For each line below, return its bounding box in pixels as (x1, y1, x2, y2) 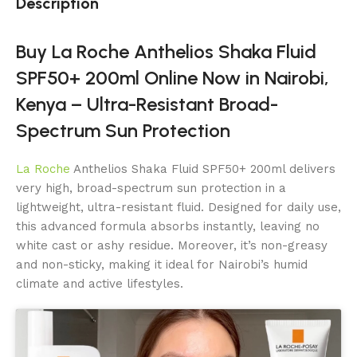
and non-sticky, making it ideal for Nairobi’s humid (16, 257, 308, 272)
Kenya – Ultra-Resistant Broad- (16, 92, 278, 116)
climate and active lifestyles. (16, 277, 183, 291)
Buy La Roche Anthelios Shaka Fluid (16, 40, 316, 63)
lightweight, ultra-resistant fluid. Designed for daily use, (16, 200, 341, 214)
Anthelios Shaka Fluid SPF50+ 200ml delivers (70, 162, 335, 176)
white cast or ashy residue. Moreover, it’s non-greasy (16, 238, 328, 253)
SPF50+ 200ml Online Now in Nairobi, (16, 66, 329, 89)
